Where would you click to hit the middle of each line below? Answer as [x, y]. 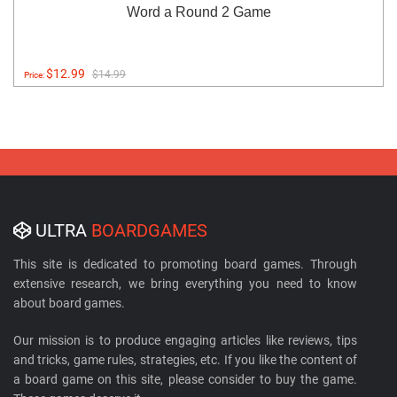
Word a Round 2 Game [198, 12]
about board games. [69, 303]
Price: [35, 75]
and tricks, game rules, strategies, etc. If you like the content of [185, 360]
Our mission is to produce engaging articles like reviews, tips [185, 340]
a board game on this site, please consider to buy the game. [185, 379]
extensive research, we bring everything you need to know [185, 284]
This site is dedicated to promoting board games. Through [185, 264]
